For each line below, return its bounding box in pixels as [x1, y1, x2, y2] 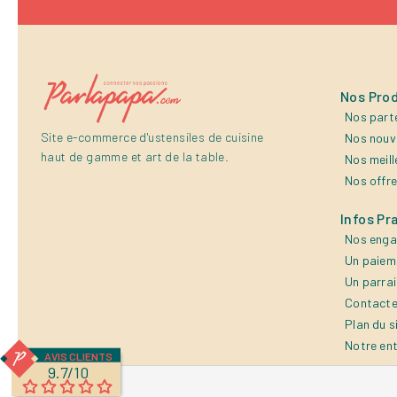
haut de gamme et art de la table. [41, 148, 230, 164]
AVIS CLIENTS [43, 350, 113, 362]
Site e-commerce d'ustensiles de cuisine [41, 128, 264, 144]
